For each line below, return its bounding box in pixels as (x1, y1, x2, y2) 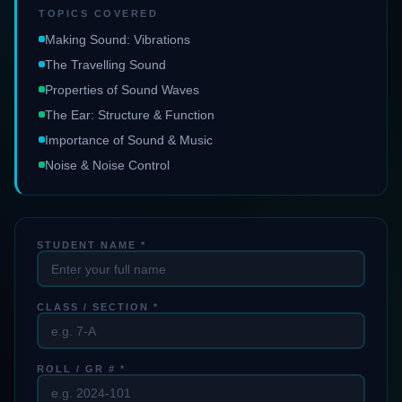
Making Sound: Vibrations (45, 33, 190, 47)
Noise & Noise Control (45, 159, 170, 172)
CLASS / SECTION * (37, 301, 159, 312)
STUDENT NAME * (37, 240, 146, 250)
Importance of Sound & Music (45, 134, 213, 147)
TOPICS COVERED (39, 8, 158, 19)
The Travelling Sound (45, 58, 166, 72)
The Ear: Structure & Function (45, 109, 214, 122)
